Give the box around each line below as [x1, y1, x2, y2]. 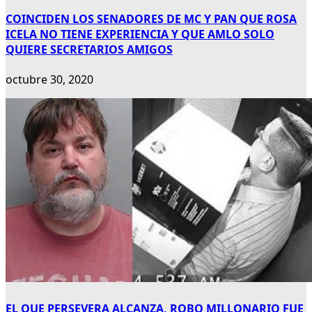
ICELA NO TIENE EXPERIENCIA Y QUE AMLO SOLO [6, 26, 274, 42]
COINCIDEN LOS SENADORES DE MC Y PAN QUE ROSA [6, 11, 297, 27]
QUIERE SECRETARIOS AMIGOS [6, 42, 173, 58]
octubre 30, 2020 [6, 72, 93, 88]
